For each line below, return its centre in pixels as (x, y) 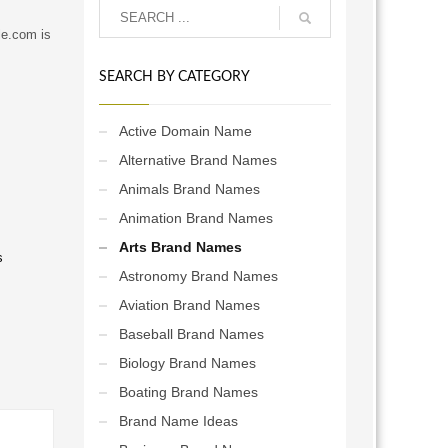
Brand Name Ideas (178, 421)
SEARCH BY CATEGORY (174, 77)
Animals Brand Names (189, 189)
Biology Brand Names (187, 363)
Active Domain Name (185, 131)
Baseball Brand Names (191, 334)
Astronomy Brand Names (198, 276)
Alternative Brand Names (197, 160)
